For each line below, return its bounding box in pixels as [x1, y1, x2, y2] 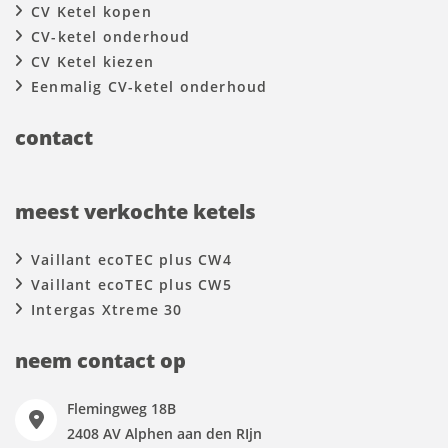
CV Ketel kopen [31, 2, 152, 21]
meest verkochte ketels [15, 198, 256, 225]
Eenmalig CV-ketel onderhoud [31, 77, 268, 96]
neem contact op [15, 347, 186, 374]
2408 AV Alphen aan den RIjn [67, 424, 262, 443]
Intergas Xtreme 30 [31, 300, 183, 319]
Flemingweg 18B [67, 399, 176, 418]
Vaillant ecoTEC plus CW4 [31, 250, 232, 269]
